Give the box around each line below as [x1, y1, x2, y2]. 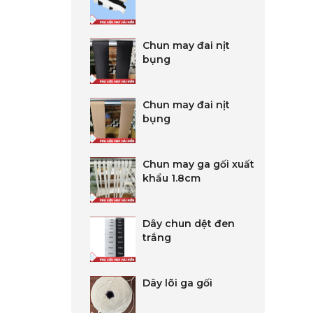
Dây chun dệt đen [143, 217, 235, 230]
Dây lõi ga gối [143, 277, 212, 289]
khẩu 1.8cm [143, 172, 201, 184]
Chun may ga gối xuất [143, 158, 254, 170]
